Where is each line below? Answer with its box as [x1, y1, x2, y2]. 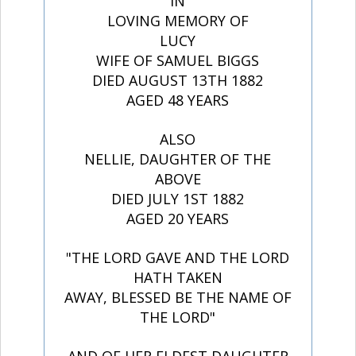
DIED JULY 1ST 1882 [111, 189, 245, 209]
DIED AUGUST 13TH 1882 [92, 71, 264, 91]
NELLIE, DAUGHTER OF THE [84, 149, 272, 169]
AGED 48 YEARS [126, 91, 230, 110]
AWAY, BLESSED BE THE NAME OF [64, 288, 292, 308]
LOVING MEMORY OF [106, 11, 249, 31]
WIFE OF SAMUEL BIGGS [96, 51, 260, 71]
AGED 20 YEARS [126, 209, 230, 229]
